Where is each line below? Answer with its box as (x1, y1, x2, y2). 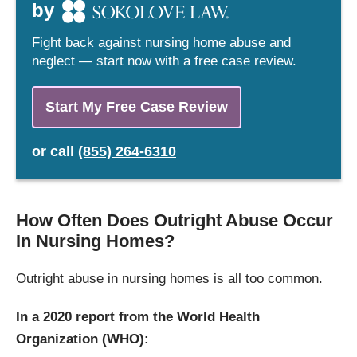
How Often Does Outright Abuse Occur (16, 210, 333, 231)
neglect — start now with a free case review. (32, 53, 296, 69)
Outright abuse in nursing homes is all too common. (16, 271, 323, 287)
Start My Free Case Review (45, 99, 228, 116)
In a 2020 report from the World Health (16, 309, 260, 325)
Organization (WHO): (16, 331, 149, 347)
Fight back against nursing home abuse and (32, 35, 291, 51)
